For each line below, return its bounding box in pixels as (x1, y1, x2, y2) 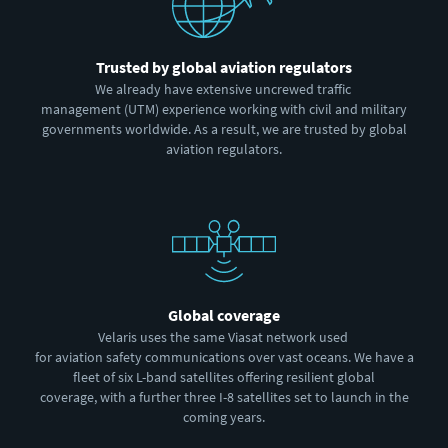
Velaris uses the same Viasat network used (97, 327, 351, 346)
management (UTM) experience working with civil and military (41, 99, 407, 118)
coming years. (183, 407, 265, 426)
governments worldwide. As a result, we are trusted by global (41, 119, 407, 138)
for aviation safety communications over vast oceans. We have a (34, 347, 414, 366)
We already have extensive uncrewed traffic (94, 79, 354, 98)
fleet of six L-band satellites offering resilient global (73, 367, 375, 386)
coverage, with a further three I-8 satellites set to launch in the (39, 387, 409, 406)
